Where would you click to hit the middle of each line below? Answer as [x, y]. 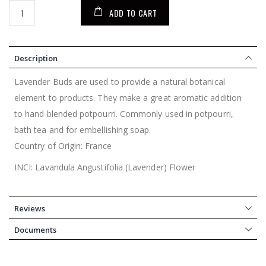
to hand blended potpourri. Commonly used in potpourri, [124, 114]
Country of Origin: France [63, 146]
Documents [35, 230]
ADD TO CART [133, 12]
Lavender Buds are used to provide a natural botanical [120, 82]
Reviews [30, 209]
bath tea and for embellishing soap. [83, 130]
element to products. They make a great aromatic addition [128, 98]
